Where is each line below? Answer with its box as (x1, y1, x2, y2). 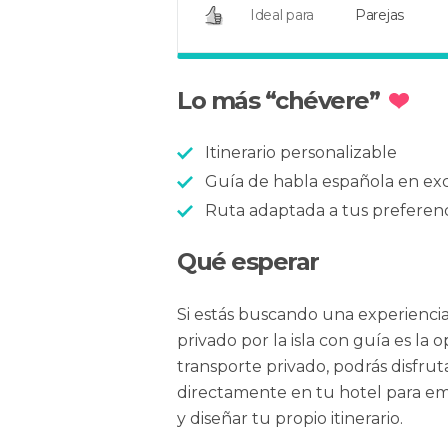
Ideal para (250, 6, 314, 24)
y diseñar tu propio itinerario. (177, 409, 403, 428)
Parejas (355, 6, 404, 24)
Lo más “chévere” (177, 86, 379, 115)
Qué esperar (177, 247, 319, 276)
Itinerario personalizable (205, 143, 397, 162)
